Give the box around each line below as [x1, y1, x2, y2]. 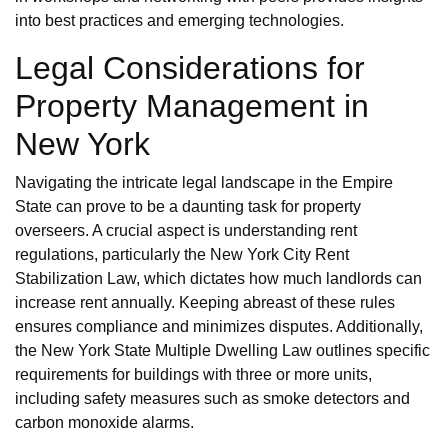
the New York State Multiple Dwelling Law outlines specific [15, 342, 430, 360]
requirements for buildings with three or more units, [15, 366, 372, 384]
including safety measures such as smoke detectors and [15, 390, 410, 408]
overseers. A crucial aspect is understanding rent [15, 222, 357, 240]
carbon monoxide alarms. [15, 414, 194, 432]
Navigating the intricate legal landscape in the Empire [15, 174, 393, 192]
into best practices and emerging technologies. [15, 12, 344, 30]
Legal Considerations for [15, 50, 365, 87]
